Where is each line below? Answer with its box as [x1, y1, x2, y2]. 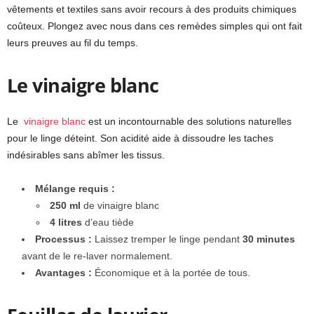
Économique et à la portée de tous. [92, 267, 250, 279]
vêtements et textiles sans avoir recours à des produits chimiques [7, 4, 296, 15]
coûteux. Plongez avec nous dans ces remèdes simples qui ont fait [7, 20, 302, 32]
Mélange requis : [35, 183, 115, 195]
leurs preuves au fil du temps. [7, 37, 138, 49]
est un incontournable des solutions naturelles [88, 116, 292, 128]
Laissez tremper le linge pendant [92, 233, 243, 245]
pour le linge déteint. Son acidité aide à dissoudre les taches [7, 132, 273, 144]
